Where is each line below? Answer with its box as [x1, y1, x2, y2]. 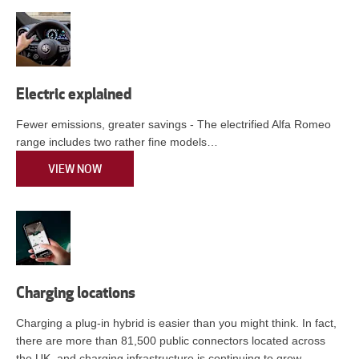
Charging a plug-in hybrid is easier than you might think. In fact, [16, 316, 337, 329]
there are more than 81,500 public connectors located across [16, 333, 325, 347]
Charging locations [16, 280, 135, 302]
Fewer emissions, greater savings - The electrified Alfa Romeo [16, 117, 331, 131]
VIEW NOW [48, 162, 102, 177]
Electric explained [16, 82, 131, 103]
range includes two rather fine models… [16, 135, 218, 148]
